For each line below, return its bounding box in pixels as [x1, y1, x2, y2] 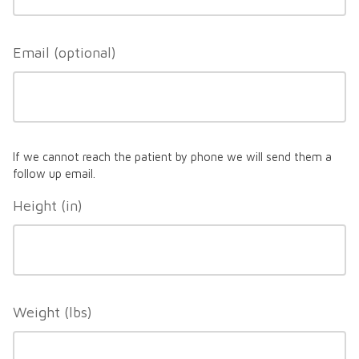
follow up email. [13, 167, 95, 181]
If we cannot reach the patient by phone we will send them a [13, 150, 332, 164]
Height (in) [13, 197, 83, 215]
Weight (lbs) [13, 304, 92, 321]
